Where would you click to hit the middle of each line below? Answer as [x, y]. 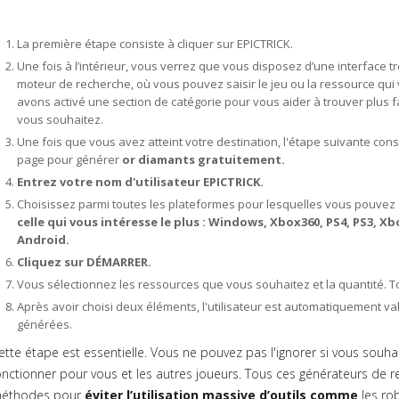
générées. [45, 324]
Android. [43, 240]
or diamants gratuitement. [204, 159]
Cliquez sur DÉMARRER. [84, 262]
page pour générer [69, 159]
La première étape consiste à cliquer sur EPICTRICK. [155, 44]
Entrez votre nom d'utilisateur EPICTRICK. [140, 182]
